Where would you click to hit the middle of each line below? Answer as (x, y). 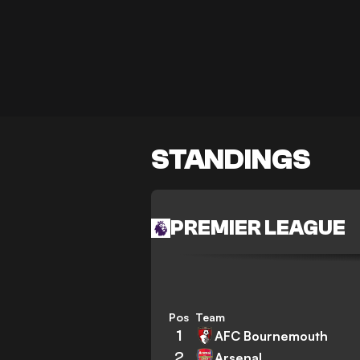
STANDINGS (231, 160)
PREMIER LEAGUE (258, 228)
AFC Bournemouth (272, 335)
